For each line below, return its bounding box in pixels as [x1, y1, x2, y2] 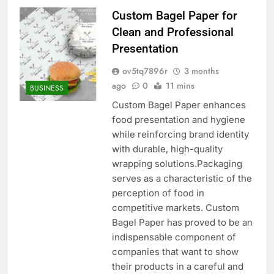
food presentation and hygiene [111, 113, 245, 125]
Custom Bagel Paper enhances [111, 98, 246, 111]
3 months [183, 64, 219, 77]
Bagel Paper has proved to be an [111, 216, 253, 228]
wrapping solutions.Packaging [111, 157, 242, 169]
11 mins [165, 79, 194, 92]
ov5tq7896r [122, 64, 168, 77]
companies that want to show [111, 245, 239, 257]
